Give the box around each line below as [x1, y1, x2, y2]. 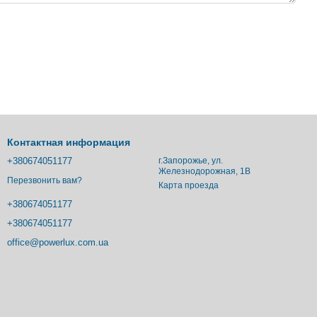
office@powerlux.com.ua [7, 236, 108, 248]
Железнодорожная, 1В [158, 166, 250, 177]
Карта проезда [158, 180, 219, 191]
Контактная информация [7, 137, 130, 149]
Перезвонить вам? [7, 175, 82, 185]
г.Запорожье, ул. [158, 156, 223, 166]
